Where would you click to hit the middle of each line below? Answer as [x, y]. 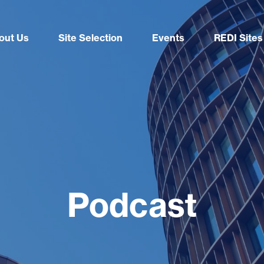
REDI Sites [238, 38]
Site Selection [90, 38]
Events [168, 38]
